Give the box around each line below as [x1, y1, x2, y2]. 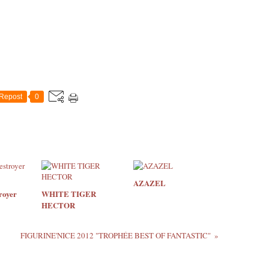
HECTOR [41, 199, 75, 211]
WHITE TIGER [41, 188, 96, 199]
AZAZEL [133, 177, 166, 189]
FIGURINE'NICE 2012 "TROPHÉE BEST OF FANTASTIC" [20, 230, 211, 241]
